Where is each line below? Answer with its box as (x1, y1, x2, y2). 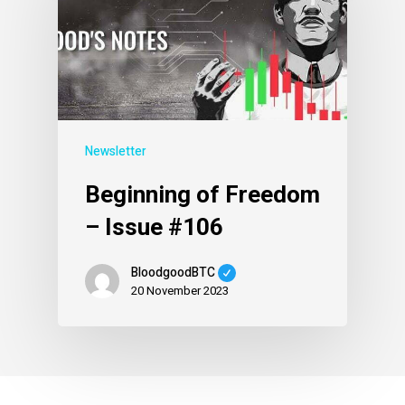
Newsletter (85, 141, 146, 161)
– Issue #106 (85, 212, 223, 240)
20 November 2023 (131, 281, 229, 299)
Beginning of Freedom (85, 180, 320, 208)
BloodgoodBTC (131, 263, 215, 283)
